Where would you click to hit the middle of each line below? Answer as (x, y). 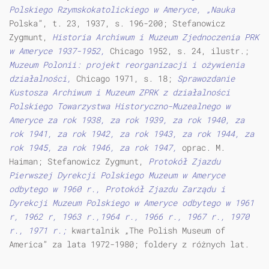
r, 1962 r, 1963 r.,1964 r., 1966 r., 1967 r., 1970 (129, 217)
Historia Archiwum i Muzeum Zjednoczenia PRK (156, 37)
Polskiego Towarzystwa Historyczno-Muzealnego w (119, 106)
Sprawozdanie (206, 79)
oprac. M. (204, 148)
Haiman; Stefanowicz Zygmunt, (79, 162)
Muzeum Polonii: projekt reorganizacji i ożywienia (127, 65)
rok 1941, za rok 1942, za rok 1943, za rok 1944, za (131, 134)
